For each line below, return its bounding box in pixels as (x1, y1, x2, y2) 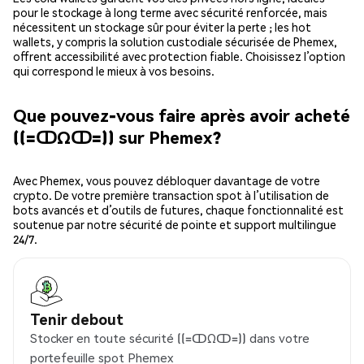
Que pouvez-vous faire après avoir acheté (13, 103, 350, 126)
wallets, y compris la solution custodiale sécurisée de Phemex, (13, 34, 337, 50)
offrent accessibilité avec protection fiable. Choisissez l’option (13, 49, 345, 64)
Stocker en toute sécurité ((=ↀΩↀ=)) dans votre (30, 330, 310, 347)
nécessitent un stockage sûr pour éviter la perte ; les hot (13, 19, 311, 35)
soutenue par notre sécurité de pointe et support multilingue (13, 217, 336, 232)
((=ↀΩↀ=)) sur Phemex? (13, 125, 221, 148)
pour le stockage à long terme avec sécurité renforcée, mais (13, 5, 327, 20)
